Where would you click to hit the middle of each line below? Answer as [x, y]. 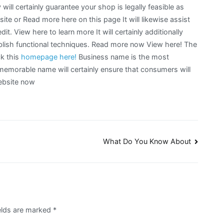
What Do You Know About [147, 141]
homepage [39, 57]
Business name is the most [123, 57]
